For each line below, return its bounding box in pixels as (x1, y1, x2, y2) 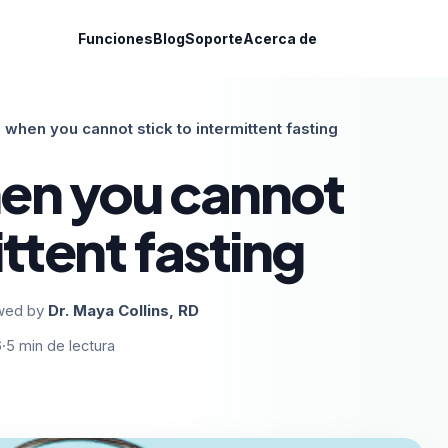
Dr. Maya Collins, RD (48, 301, 199, 320)
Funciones (77, 29, 153, 47)
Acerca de (242, 29, 317, 47)
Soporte (184, 29, 243, 47)
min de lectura (19, 337, 115, 355)
